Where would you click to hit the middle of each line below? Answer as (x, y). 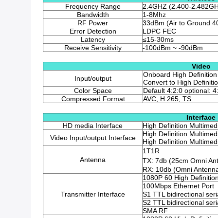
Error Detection (93, 31)
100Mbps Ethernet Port (178, 186)
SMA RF (155, 211)
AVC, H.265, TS (167, 99)
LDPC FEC (159, 31)
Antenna (93, 160)
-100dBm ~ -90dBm (173, 48)
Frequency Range (93, 6)
